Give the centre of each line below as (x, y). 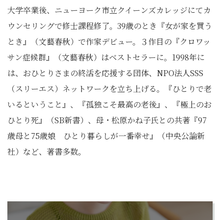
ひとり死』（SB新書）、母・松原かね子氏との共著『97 (107, 120)
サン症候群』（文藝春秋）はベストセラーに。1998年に (106, 57)
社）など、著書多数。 (47, 151)
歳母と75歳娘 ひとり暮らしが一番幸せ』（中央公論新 (106, 136)
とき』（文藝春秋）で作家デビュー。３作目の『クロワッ (109, 41)
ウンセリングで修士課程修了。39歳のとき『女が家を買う (110, 26)
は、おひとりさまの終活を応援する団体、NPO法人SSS (105, 73)
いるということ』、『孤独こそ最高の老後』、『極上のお (110, 104)
